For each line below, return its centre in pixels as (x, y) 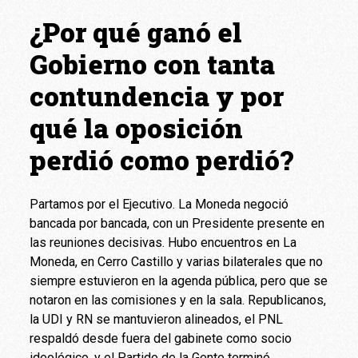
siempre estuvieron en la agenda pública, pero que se (179, 280)
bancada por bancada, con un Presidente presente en (177, 223)
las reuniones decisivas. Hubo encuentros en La (163, 242)
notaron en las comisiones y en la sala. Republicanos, (178, 300)
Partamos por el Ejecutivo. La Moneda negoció (159, 204)
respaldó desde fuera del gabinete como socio (161, 338)
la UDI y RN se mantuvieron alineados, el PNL (157, 319)
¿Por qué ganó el (136, 32)
